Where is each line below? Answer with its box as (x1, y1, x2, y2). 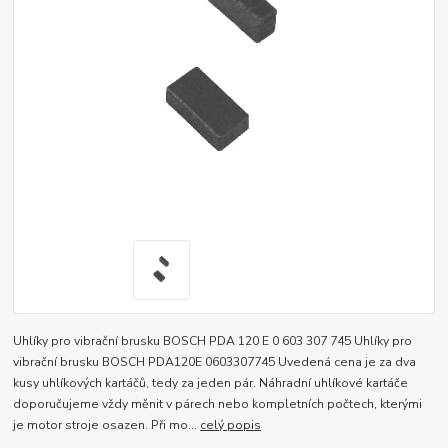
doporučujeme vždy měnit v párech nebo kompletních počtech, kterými (13, 396, 423, 413)
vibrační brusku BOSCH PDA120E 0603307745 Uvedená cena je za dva (13, 354, 417, 371)
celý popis (200, 417, 262, 434)
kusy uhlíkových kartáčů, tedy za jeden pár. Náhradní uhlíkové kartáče (13, 375, 409, 392)
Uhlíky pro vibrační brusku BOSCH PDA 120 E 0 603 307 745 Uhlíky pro (13, 333, 413, 350)
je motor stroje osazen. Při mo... (13, 417, 201, 434)
